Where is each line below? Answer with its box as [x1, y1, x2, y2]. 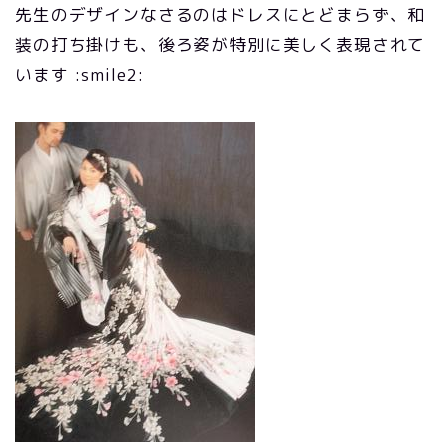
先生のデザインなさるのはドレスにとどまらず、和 [15, 3, 426, 26]
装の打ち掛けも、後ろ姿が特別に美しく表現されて [15, 33, 426, 56]
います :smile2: [15, 63, 145, 86]
